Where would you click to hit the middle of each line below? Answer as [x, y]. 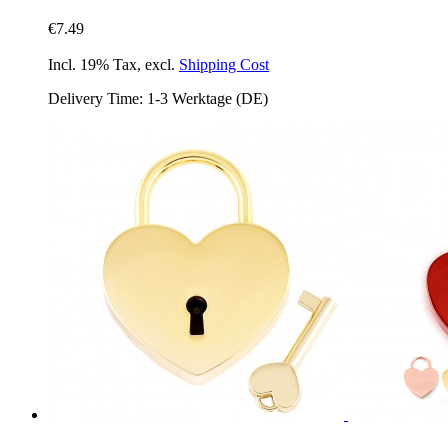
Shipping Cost [224, 64]
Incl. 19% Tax [92, 64]
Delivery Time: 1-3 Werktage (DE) [158, 98]
